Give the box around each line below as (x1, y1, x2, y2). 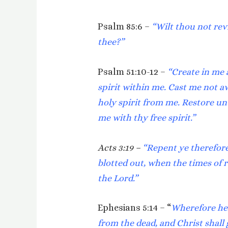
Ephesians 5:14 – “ (98, 203, 172, 213)
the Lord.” (98, 173, 138, 183)
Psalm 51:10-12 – (98, 66, 168, 77)
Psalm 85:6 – (98, 21, 150, 32)
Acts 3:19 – (98, 142, 141, 153)
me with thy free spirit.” (98, 112, 196, 123)
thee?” (98, 37, 125, 47)
